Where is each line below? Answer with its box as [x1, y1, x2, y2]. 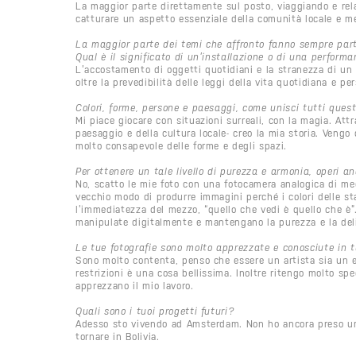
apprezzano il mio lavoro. [75, 279, 194, 292]
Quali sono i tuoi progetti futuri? [75, 304, 235, 317]
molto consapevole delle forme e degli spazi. [75, 139, 288, 152]
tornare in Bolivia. [75, 330, 160, 342]
